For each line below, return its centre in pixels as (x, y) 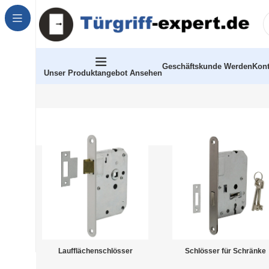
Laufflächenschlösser (95, 251)
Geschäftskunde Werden (207, 66)
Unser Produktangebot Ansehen (103, 73)
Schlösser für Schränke (226, 251)
